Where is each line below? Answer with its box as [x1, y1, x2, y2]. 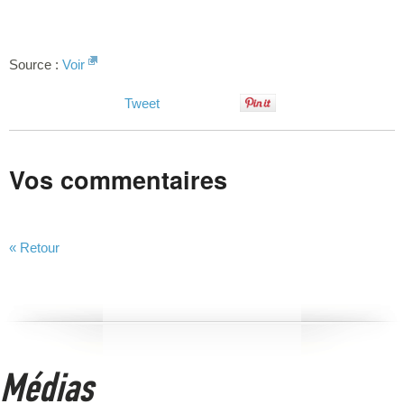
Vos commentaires [9, 162, 227, 197]
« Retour [9, 240, 60, 256]
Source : [9, 57, 62, 73]
